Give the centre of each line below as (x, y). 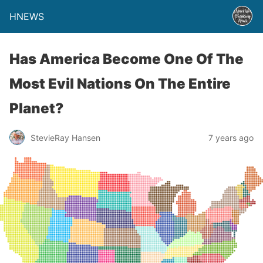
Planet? (36, 108)
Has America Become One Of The (127, 59)
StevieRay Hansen (65, 137)
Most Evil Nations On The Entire (120, 84)
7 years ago (231, 137)
